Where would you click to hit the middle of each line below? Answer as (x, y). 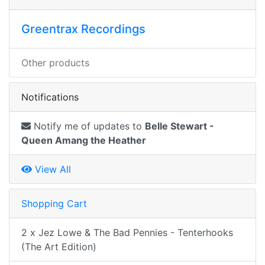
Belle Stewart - (180, 126)
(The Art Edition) (59, 247)
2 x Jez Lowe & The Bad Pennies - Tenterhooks (127, 232)
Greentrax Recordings (83, 29)
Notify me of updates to (88, 126)
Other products (55, 63)
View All (51, 169)
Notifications (50, 97)
